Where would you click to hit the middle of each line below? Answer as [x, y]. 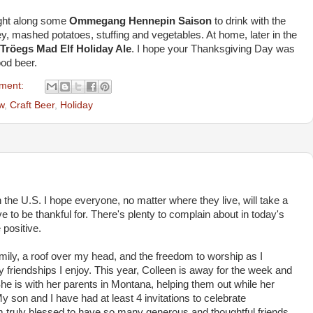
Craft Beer [32, 105]
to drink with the [249, 21]
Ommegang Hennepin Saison [140, 21]
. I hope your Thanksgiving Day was [213, 49]
